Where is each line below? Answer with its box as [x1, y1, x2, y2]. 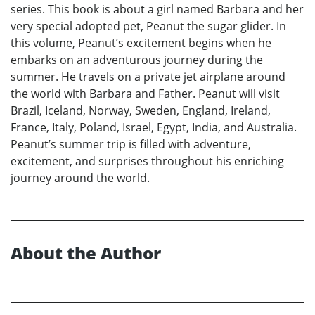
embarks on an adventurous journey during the [11, 51, 263, 67]
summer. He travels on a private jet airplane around [11, 68, 285, 84]
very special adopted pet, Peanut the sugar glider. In [11, 18, 286, 34]
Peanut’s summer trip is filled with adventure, [11, 136, 251, 152]
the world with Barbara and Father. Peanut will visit [11, 85, 280, 101]
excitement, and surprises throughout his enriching [11, 153, 284, 169]
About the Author [11, 240, 161, 264]
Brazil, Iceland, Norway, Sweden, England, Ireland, [11, 102, 271, 118]
